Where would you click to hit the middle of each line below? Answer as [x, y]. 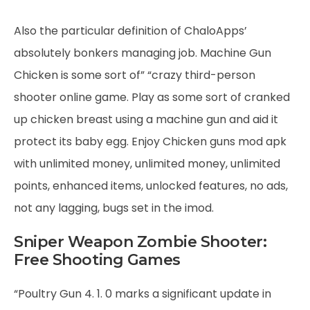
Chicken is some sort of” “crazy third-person [135, 75]
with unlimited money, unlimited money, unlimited [147, 164]
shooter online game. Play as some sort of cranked [152, 97]
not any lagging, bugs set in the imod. [114, 208]
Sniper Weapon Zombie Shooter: [140, 242]
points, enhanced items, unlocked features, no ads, [151, 186]
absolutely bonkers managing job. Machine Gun [143, 53]
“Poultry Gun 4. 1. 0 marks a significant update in [143, 294]
